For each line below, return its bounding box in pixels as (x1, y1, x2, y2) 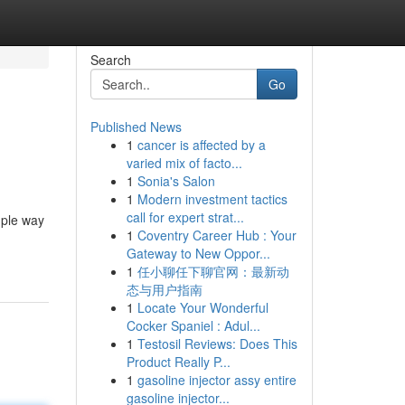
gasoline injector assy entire (137, 371, 297, 389)
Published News (89, 118, 182, 136)
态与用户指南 (126, 280, 202, 298)
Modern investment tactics (137, 190, 287, 208)
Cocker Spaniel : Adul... (126, 316, 260, 334)
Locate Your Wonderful (137, 298, 268, 316)
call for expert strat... (126, 208, 244, 226)
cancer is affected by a (137, 136, 266, 154)
